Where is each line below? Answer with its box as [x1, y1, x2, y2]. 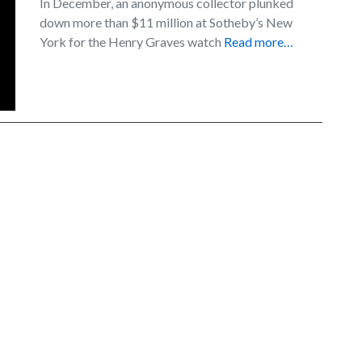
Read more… [224, 34, 293, 49]
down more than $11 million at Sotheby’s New [40, 15, 293, 30]
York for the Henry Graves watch [40, 34, 224, 49]
